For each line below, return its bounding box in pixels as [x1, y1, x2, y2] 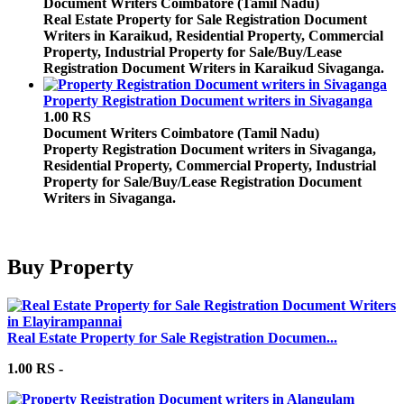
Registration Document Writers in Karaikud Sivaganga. [43, 60, 384, 77]
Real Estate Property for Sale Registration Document [43, 12, 367, 28]
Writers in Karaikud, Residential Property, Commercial [43, 28, 383, 44]
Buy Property [7, 254, 133, 279]
